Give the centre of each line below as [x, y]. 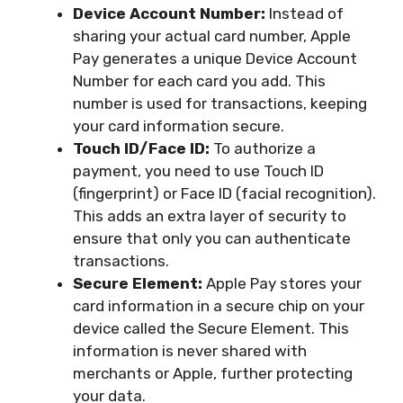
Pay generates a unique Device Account [215, 58]
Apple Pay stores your [282, 283]
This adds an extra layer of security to [210, 215]
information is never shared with [190, 350]
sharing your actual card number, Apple [212, 36]
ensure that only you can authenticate [212, 238]
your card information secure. [179, 125]
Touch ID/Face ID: [141, 148]
